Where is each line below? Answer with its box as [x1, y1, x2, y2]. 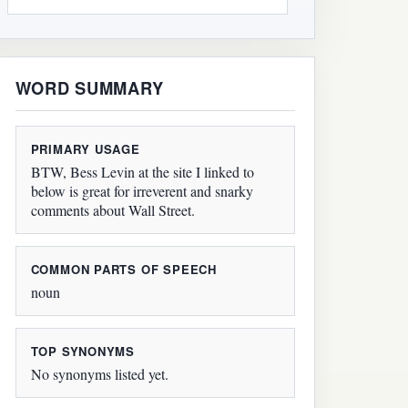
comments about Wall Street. [30, 200, 195, 220]
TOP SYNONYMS [30, 342, 136, 361]
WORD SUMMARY [15, 75, 164, 100]
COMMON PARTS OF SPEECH [30, 260, 217, 279]
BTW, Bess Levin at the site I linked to [30, 162, 254, 182]
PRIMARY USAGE [30, 140, 140, 158]
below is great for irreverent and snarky [30, 181, 253, 201]
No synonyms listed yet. [30, 363, 168, 383]
